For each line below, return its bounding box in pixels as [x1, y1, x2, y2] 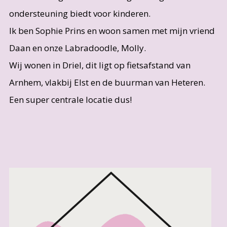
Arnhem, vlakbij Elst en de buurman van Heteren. [9, 77, 205, 89]
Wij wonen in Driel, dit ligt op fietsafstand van [9, 59, 191, 71]
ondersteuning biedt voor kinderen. [9, 8, 150, 20]
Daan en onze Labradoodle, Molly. [9, 42, 146, 54]
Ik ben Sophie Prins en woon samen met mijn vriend [9, 25, 215, 37]
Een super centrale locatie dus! [9, 94, 132, 106]
